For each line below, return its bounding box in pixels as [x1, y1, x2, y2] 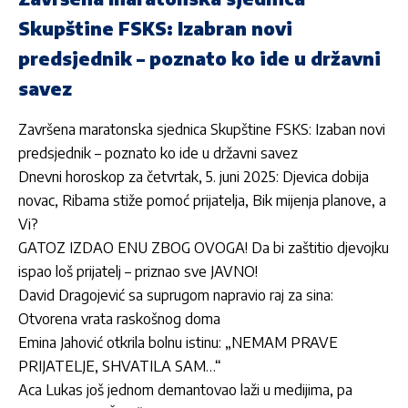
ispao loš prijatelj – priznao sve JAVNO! [18, 262, 258, 281]
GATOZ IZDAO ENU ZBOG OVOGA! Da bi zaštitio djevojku [18, 239, 389, 258]
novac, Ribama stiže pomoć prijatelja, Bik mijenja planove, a [18, 191, 386, 210]
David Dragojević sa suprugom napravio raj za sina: [18, 286, 333, 305]
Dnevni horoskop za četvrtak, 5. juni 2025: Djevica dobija [18, 168, 369, 187]
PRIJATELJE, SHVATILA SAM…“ [18, 357, 221, 376]
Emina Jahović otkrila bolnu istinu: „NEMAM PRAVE [18, 333, 338, 352]
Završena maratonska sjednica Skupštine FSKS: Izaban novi [18, 120, 385, 139]
